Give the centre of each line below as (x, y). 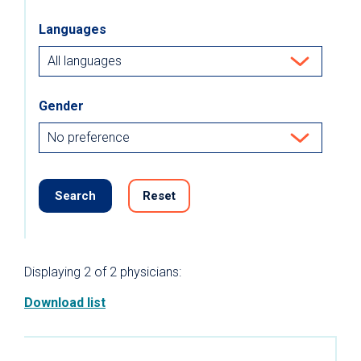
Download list (65, 303)
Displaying (54, 272)
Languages (73, 29)
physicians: (149, 272)
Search (75, 196)
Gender (61, 106)
